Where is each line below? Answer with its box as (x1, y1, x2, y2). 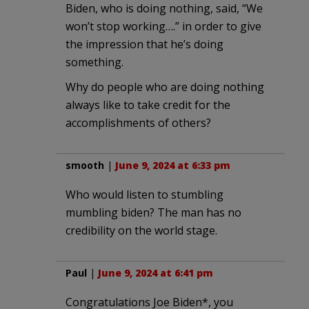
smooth (66, 158, 104, 172)
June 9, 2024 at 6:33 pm (115, 158, 230, 172)
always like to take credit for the (66, 97, 230, 112)
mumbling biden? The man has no (66, 204, 241, 220)
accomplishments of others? (66, 114, 211, 130)
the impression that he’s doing (66, 36, 223, 52)
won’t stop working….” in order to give (66, 18, 261, 34)
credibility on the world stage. (66, 222, 217, 238)
